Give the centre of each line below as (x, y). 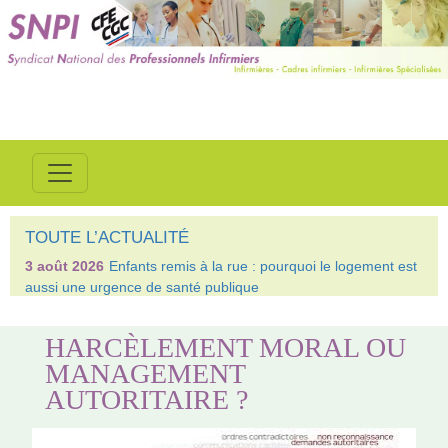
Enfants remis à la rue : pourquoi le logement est (263, 266)
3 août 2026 (64, 266)
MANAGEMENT (145, 373)
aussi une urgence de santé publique (142, 287)
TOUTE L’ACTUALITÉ (107, 237)
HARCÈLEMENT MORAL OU (226, 347)
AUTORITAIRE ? (147, 399)
